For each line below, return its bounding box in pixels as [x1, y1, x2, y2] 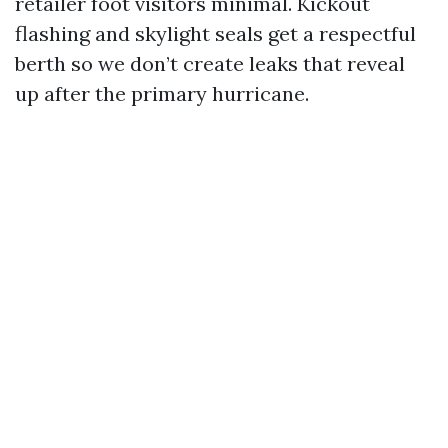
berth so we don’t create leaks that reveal [15, 51, 405, 76]
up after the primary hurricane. [15, 81, 309, 106]
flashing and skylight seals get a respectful [15, 21, 416, 46]
